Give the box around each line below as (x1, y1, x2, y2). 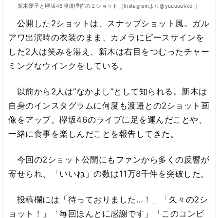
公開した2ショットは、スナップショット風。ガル (8, 18, 210, 29)
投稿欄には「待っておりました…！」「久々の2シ (8, 194, 208, 204)
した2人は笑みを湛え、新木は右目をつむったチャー (8, 47, 210, 57)
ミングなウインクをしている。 (8, 61, 128, 71)
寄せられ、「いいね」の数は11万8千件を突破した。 (8, 168, 209, 179)
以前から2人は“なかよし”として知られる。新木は (8, 87, 207, 97)
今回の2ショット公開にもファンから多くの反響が (8, 154, 210, 164)
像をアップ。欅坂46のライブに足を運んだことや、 (8, 115, 207, 125)
